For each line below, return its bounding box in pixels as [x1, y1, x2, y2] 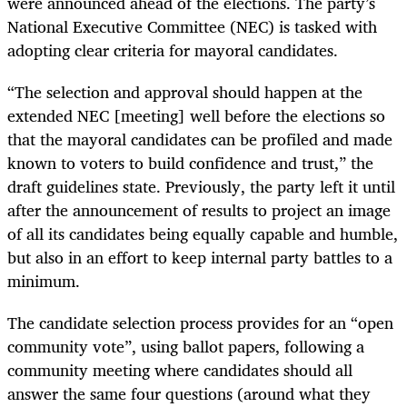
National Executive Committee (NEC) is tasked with [7, 12, 377, 40]
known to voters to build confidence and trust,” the [7, 148, 373, 176]
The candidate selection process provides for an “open [7, 308, 393, 336]
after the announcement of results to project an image [7, 195, 391, 223]
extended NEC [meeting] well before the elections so [7, 101, 385, 129]
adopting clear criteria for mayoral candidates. [7, 35, 342, 64]
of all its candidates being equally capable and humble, [7, 219, 398, 247]
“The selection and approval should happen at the [7, 77, 362, 105]
